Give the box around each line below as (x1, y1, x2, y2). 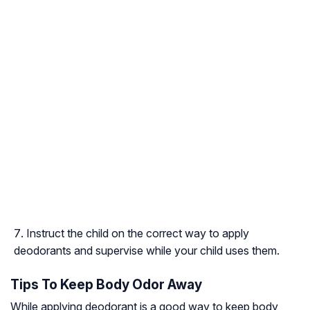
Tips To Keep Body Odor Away (10, 276, 202, 293)
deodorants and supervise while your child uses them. (14, 244, 280, 258)
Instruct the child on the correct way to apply (26, 226, 249, 241)
